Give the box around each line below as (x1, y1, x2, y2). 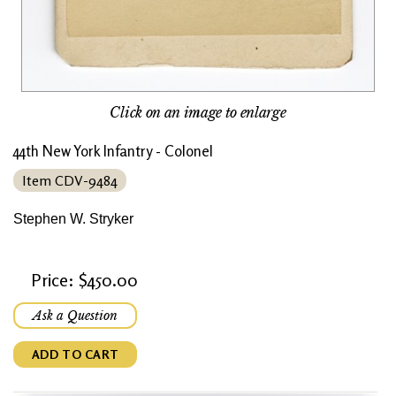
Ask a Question (33, 308, 118, 324)
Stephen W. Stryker (13, 211, 133, 227)
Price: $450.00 (31, 269, 138, 292)
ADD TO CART (31, 346, 119, 362)
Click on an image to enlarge (110, 103, 286, 122)
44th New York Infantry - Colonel (13, 141, 213, 161)
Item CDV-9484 (22, 171, 118, 190)
